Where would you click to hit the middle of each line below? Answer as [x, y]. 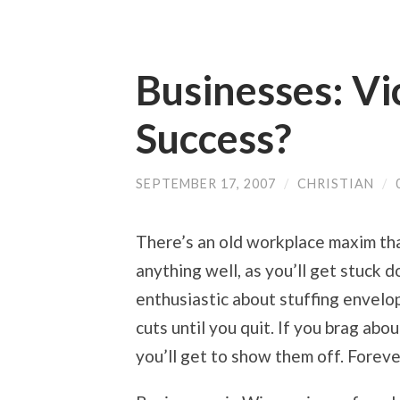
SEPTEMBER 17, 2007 [206, 183]
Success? [213, 138]
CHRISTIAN [336, 183]
